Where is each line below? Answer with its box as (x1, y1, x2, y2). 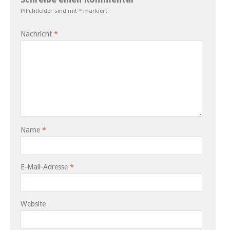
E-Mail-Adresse (21, 163, 70, 171)
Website (21, 200, 46, 208)
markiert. (82, 7, 109, 15)
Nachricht (21, 30, 54, 39)
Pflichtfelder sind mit (21, 7, 79, 15)
